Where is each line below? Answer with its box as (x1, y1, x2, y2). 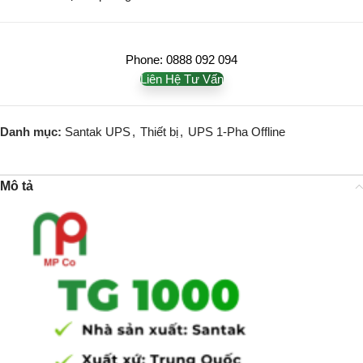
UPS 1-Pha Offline (188, 125, 285, 139)
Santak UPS (65, 125, 130, 139)
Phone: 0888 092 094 (126, 53, 237, 67)
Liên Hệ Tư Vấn (139, 72, 224, 87)
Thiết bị (140, 125, 178, 139)
